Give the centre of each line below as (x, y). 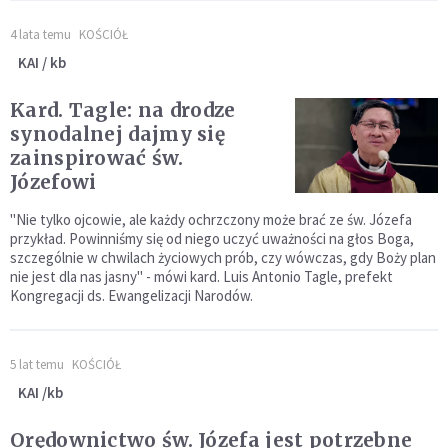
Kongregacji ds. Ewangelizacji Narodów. (131, 296)
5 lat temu (37, 365)
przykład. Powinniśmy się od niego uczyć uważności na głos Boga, (212, 239)
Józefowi (53, 182)
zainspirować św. (96, 158)
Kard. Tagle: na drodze (123, 110)
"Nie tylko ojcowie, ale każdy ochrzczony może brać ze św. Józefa (211, 220)
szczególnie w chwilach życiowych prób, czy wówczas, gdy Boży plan (223, 258)
